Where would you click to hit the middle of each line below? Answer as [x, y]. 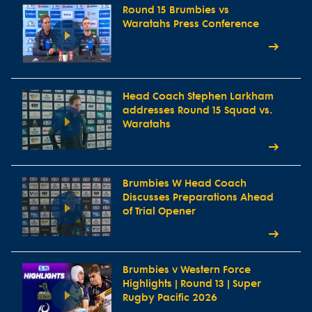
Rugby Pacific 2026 [170, 298]
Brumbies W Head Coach [185, 183]
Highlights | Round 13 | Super [192, 284]
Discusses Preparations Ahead [198, 197]
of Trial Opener [159, 211]
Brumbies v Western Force [187, 270]
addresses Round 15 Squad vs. [197, 111]
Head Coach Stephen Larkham [198, 97]
